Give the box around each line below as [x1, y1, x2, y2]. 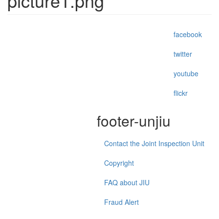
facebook [174, 29, 202, 39]
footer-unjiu [97, 109, 171, 131]
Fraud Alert [104, 197, 139, 207]
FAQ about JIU [104, 177, 150, 187]
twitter [174, 48, 192, 59]
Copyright [104, 157, 134, 168]
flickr [174, 88, 188, 98]
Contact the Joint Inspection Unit [104, 138, 204, 148]
